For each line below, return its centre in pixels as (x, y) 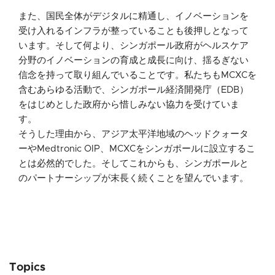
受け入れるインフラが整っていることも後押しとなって (134, 31)
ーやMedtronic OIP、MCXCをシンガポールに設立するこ (137, 149)
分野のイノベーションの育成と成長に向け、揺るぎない (134, 60)
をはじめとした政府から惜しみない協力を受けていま (129, 104)
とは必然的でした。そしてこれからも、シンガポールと (134, 163)
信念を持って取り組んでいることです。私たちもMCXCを (137, 75)
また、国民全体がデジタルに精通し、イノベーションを (134, 16)
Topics (27, 267)
